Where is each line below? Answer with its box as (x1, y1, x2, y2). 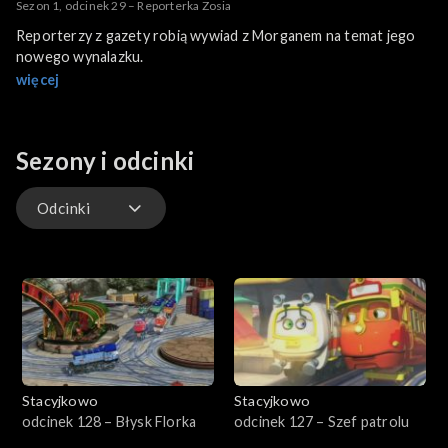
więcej (16, 71, 60, 89)
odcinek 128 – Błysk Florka (22, 412, 197, 430)
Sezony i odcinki (16, 146, 195, 176)
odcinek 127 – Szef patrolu (234, 412, 410, 430)
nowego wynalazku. (16, 48, 144, 66)
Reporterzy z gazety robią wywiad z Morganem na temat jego (16, 27, 416, 45)
